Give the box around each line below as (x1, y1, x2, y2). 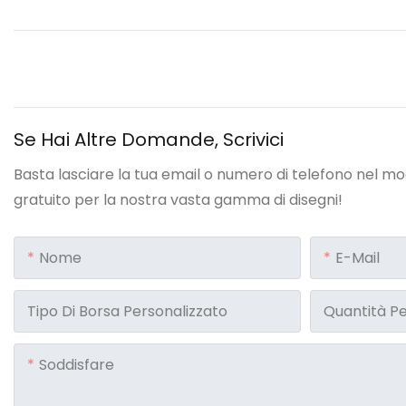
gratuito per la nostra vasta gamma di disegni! (14, 189, 343, 211)
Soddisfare (39, 354, 114, 376)
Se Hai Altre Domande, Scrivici (14, 127, 284, 153)
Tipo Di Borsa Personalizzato (27, 301, 227, 323)
